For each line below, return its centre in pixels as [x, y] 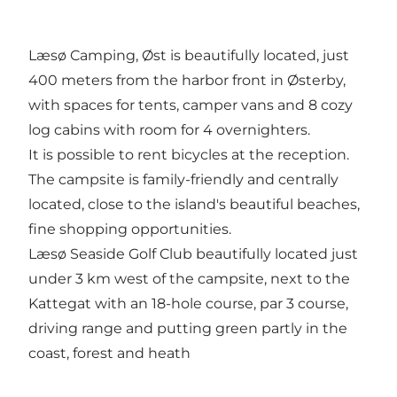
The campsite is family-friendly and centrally [183, 180]
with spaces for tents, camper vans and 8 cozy [191, 105]
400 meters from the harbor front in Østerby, [187, 81]
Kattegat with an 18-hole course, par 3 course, [188, 304]
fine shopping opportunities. [130, 230]
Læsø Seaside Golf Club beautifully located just [193, 254]
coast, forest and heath [109, 354]
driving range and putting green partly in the [188, 329]
